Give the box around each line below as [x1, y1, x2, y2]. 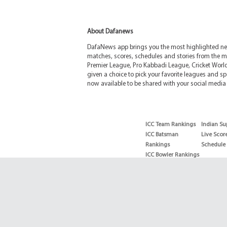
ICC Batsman [145, 132, 178, 138]
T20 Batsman [145, 162, 179, 169]
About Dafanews [87, 28, 133, 35]
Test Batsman [145, 193, 180, 199]
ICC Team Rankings [145, 122, 196, 128]
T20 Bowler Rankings [145, 182, 200, 189]
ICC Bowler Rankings [145, 152, 199, 159]
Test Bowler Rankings [145, 213, 201, 219]
